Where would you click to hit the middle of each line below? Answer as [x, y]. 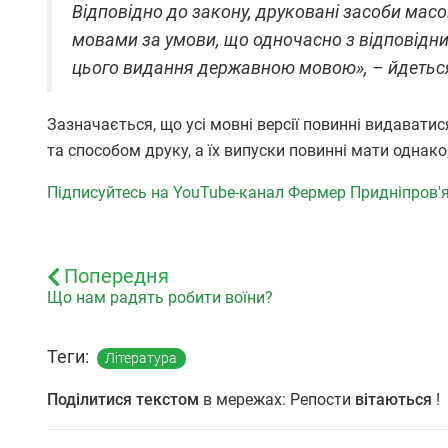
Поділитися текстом [123, 400]
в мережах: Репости [277, 400]
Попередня [116, 276]
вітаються [393, 400]
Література [141, 358]
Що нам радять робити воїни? [160, 298]
